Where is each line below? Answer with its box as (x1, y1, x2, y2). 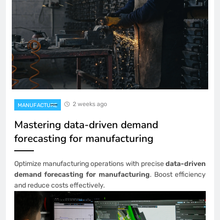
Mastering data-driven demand (14, 118, 158, 132)
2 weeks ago (73, 100, 107, 108)
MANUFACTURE (18, 102, 57, 109)
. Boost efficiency (149, 170, 206, 179)
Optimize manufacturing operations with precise (14, 160, 165, 168)
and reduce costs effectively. (14, 181, 105, 190)
